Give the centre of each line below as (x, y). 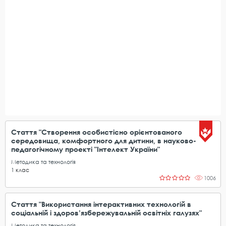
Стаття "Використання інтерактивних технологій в (101, 204)
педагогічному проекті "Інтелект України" (86, 149)
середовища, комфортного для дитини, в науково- (104, 140)
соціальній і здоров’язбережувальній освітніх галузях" (106, 213)
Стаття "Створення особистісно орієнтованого (97, 132)
